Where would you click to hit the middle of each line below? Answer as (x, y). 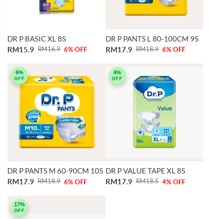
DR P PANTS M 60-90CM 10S (55, 171)
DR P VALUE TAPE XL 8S (145, 171)
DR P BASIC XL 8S (37, 38)
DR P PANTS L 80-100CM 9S (152, 38)
